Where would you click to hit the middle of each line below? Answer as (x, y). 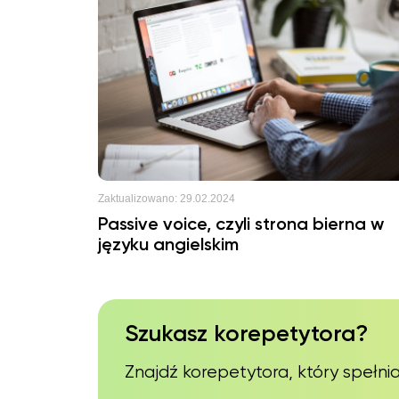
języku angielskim (168, 246)
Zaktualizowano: (138, 199)
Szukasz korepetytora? (246, 335)
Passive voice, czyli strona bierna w (241, 225)
